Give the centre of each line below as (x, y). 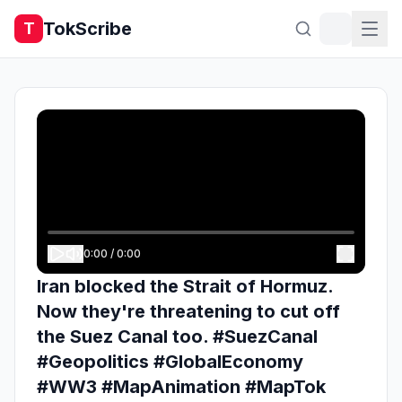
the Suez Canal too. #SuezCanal (177, 336)
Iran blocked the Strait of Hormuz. (185, 286)
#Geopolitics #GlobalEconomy (170, 362)
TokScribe (87, 29)
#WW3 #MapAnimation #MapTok (181, 387)
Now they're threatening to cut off (188, 311)
